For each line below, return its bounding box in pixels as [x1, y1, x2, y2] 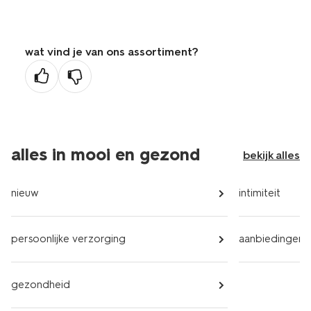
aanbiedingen [239, 233, 304, 245]
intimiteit [239, 187, 280, 199]
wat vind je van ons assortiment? [25, 45, 199, 58]
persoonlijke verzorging [11, 233, 126, 245]
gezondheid [11, 278, 70, 291]
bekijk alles [243, 149, 300, 162]
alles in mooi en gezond [11, 144, 200, 165]
